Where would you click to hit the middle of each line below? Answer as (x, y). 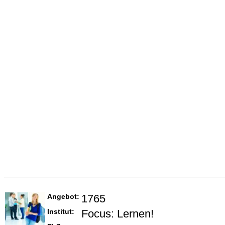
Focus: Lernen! (118, 214)
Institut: (61, 212)
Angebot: (63, 197)
